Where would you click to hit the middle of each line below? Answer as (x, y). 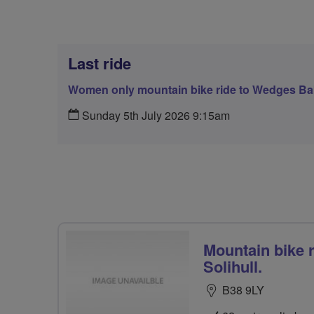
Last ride (100, 63)
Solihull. (233, 266)
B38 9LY (243, 290)
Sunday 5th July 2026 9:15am (155, 115)
